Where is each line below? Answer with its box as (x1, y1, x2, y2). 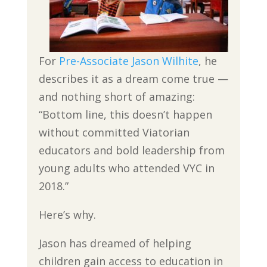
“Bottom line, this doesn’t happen (38, 107, 212, 122)
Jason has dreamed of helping (38, 236, 191, 251)
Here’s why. (38, 207, 96, 222)
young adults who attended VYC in (38, 161, 215, 176)
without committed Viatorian (38, 125, 190, 140)
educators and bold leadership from (38, 143, 225, 158)
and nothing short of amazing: (38, 89, 195, 104)
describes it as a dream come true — (38, 72, 228, 86)
